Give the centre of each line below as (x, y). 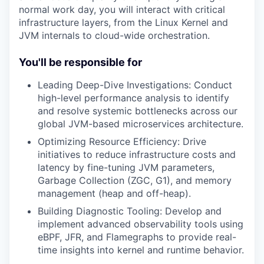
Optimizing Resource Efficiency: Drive (122, 141)
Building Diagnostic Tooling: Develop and (130, 211)
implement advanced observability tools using (141, 224)
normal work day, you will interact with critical (122, 9)
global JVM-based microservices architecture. (141, 123)
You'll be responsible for (80, 62)
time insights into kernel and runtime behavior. (141, 250)
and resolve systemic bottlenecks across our (138, 110)
